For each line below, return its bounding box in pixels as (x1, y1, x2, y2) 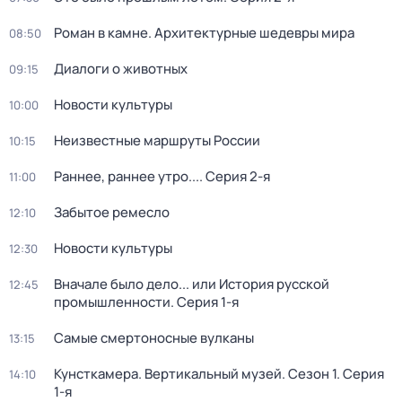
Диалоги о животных (54, 59, 188, 78)
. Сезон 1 (282, 364, 336, 383)
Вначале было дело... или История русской (54, 275, 329, 293)
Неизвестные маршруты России (54, 131, 260, 150)
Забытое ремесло (54, 203, 170, 222)
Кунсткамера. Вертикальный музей (54, 364, 282, 383)
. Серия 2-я (199, 167, 270, 186)
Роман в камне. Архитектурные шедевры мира (54, 23, 354, 42)
